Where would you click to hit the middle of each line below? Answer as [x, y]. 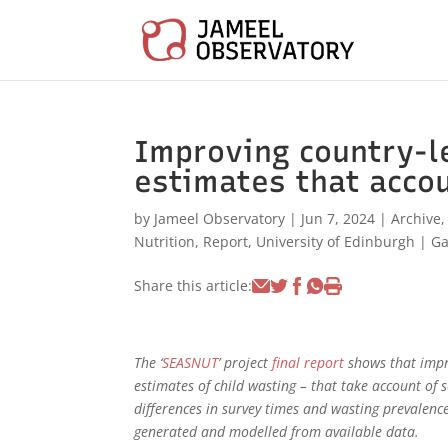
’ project [245, 362]
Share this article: [193, 285]
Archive [416, 218]
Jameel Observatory [220, 218]
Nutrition [165, 241]
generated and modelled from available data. [277, 431]
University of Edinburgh [336, 241]
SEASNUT [190, 362]
